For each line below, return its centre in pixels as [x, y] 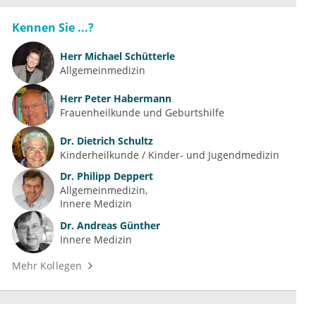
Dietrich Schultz [114, 140]
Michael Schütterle [128, 56]
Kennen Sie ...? [53, 28]
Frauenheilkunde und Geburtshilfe [142, 112]
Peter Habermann [127, 98]
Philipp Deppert [114, 176]
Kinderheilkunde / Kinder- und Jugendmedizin [170, 154]
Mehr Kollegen [47, 266]
